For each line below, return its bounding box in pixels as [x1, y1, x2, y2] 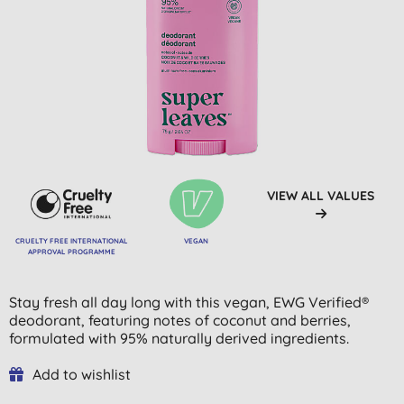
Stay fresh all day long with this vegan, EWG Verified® [9, 292, 369, 311]
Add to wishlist [32, 364, 131, 383]
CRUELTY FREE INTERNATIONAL [14, 235, 128, 245]
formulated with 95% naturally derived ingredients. [9, 328, 349, 347]
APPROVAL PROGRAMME [27, 246, 115, 256]
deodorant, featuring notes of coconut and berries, [9, 310, 351, 329]
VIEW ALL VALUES [267, 187, 375, 204]
